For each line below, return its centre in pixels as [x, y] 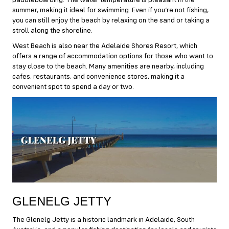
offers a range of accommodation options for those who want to [113, 56]
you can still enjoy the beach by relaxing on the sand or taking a [111, 21]
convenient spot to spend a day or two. [73, 87]
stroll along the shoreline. [52, 31]
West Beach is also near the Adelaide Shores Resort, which [105, 46]
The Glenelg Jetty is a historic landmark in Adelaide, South [104, 220]
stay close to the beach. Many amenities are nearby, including [108, 67]
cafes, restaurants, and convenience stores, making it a [98, 77]
